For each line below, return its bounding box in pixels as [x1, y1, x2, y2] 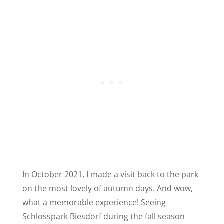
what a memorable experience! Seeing [22, 196, 166, 208]
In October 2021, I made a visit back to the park [22, 168, 198, 180]
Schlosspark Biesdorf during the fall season [22, 210, 185, 222]
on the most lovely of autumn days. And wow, [22, 182, 193, 194]
